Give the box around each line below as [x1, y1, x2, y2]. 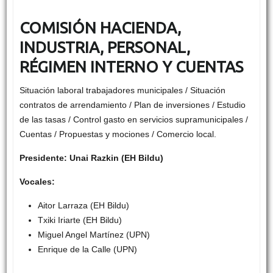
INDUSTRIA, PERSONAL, [19, 38, 194, 57]
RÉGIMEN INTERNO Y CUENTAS [19, 58, 243, 76]
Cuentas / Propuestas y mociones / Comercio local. [19, 129, 216, 140]
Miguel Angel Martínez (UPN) [37, 230, 150, 240]
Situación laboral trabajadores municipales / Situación [19, 85, 225, 96]
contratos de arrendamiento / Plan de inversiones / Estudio [19, 100, 246, 110]
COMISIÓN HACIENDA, [19, 19, 181, 37]
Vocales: [19, 177, 55, 187]
